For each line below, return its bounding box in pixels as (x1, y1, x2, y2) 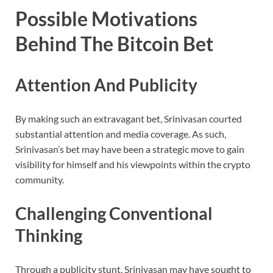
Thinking (15, 224, 82, 246)
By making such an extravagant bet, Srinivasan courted (15, 112, 242, 124)
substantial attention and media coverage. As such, (15, 127, 226, 140)
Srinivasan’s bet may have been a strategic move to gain (15, 143, 244, 155)
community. (15, 173, 64, 185)
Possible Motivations (15, 6, 197, 30)
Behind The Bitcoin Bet (15, 31, 213, 55)
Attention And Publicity (15, 74, 197, 95)
